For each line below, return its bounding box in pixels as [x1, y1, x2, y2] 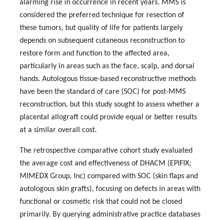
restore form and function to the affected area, [20, 50, 169, 57]
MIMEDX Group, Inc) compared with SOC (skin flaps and [20, 172, 198, 180]
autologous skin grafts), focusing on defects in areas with [20, 185, 200, 193]
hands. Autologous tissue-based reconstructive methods [20, 75, 196, 83]
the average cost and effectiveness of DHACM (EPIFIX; [20, 160, 191, 167]
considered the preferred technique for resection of [20, 11, 184, 19]
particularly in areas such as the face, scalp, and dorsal [20, 62, 194, 70]
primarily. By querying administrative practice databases [20, 211, 200, 219]
